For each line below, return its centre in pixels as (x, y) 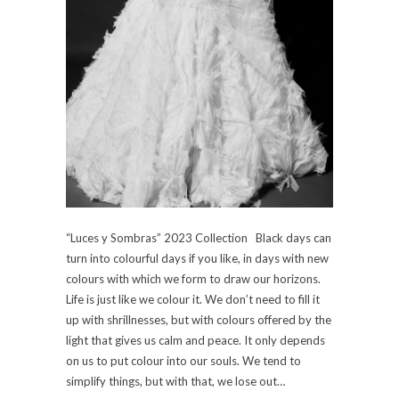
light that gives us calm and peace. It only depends (195, 340)
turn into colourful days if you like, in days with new (197, 258)
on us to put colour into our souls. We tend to (183, 360)
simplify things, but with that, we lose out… (175, 381)
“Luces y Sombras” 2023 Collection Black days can (199, 237)
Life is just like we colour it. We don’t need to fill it (193, 299)
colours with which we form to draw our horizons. (193, 278)
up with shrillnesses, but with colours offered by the (199, 319)
